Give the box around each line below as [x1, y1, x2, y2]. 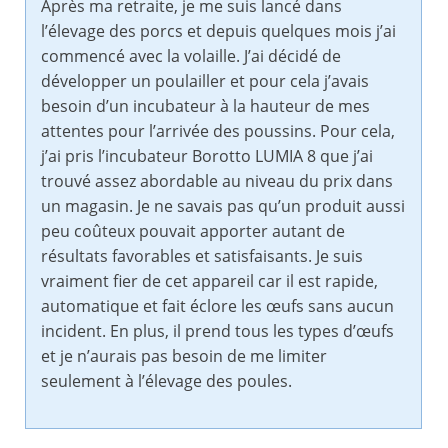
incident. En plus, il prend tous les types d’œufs [41, 320, 394, 343]
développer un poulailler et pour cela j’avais [41, 70, 369, 93]
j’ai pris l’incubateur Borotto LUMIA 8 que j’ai [41, 145, 373, 168]
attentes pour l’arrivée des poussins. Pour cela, [41, 120, 395, 143]
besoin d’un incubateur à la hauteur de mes [41, 95, 370, 118]
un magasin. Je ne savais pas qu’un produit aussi [41, 195, 405, 218]
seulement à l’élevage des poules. [41, 370, 292, 393]
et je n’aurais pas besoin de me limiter [41, 345, 327, 368]
